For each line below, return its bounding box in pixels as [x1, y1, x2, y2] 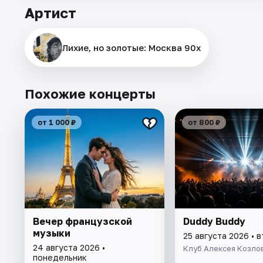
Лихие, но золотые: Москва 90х [62, 42, 201, 53]
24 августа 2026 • [33, 242, 105, 252]
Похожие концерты [25, 85, 156, 102]
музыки [33, 227, 70, 239]
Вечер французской [33, 215, 132, 227]
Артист [25, 4, 76, 21]
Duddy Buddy [183, 215, 245, 227]
